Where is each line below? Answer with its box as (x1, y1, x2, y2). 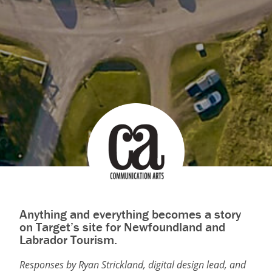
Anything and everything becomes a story (19, 206, 241, 223)
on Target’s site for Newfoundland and (19, 219, 225, 236)
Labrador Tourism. (19, 232, 117, 248)
